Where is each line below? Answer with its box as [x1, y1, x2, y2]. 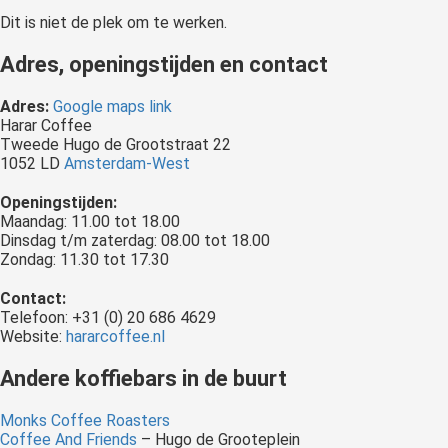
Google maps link [53, 97, 176, 117]
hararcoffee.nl [66, 327, 165, 347]
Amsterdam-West [64, 154, 190, 174]
